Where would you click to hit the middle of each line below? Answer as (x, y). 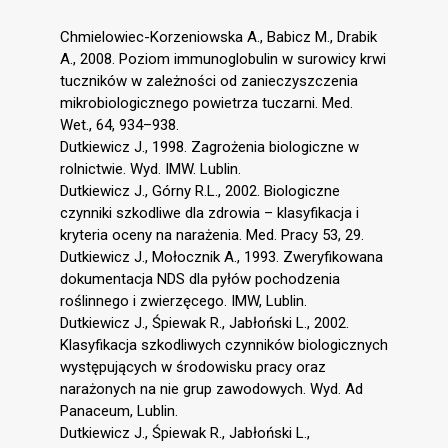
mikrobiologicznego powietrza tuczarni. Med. (206, 102)
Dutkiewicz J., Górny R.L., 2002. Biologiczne (200, 190)
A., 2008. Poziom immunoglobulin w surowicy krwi (223, 58)
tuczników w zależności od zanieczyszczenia (209, 80)
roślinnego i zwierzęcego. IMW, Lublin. (183, 300)
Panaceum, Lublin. (119, 410)
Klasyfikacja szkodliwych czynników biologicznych (224, 344)
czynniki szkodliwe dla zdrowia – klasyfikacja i (209, 212)
